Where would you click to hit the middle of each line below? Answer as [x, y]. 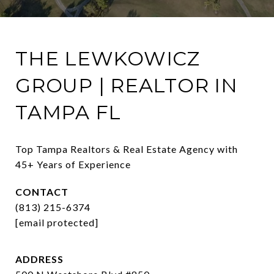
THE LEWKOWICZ [108, 59]
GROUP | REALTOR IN [127, 86]
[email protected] [57, 223]
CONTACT [42, 192]
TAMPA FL [68, 113]
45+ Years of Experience [73, 165]
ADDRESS [39, 259]
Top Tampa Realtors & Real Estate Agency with [127, 149]
